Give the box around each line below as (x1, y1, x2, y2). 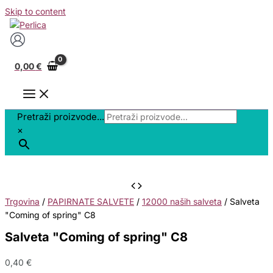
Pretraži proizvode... (17, 111, 104, 123)
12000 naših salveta (142, 196, 222, 207)
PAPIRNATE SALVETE (48, 196, 134, 207)
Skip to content (5, 6, 66, 16)
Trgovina (5, 196, 40, 207)
